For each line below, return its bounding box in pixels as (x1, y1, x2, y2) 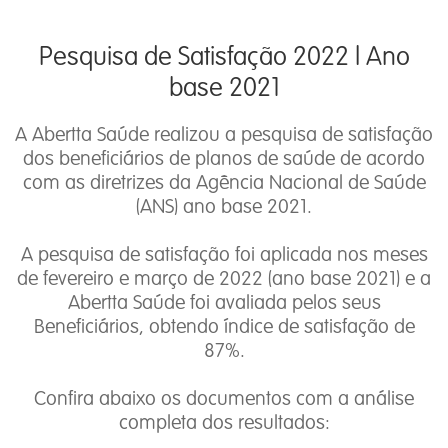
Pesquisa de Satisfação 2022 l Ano (38, 41, 410, 73)
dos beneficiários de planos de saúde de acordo (23, 147, 425, 172)
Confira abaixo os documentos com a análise (34, 387, 414, 412)
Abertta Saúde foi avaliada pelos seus (67, 291, 381, 316)
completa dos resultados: (118, 411, 330, 436)
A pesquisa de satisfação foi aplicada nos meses (20, 243, 428, 268)
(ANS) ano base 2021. (136, 195, 312, 220)
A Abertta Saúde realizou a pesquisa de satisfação (15, 123, 433, 148)
